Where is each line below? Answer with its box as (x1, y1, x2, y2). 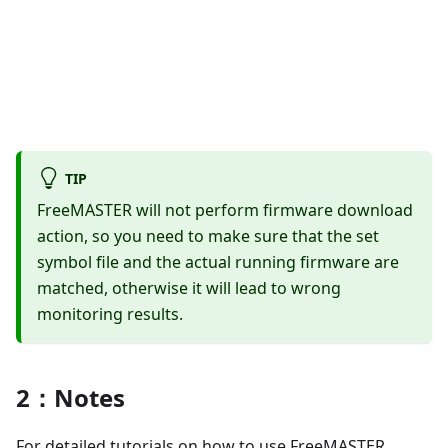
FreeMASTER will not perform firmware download (37, 199, 413, 222)
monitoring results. (37, 303, 183, 326)
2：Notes (16, 381, 125, 415)
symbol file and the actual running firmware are (37, 251, 399, 274)
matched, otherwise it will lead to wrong (37, 277, 341, 300)
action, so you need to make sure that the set (37, 225, 379, 248)
